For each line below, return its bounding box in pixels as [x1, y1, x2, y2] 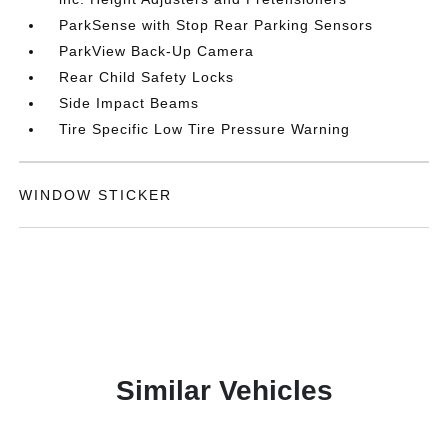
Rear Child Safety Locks [59, 69, 235, 85]
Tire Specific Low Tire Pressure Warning [59, 121, 351, 137]
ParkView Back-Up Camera [59, 43, 255, 59]
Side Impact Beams [59, 95, 200, 111]
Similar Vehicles [115, 375, 333, 406]
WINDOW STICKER [19, 187, 173, 203]
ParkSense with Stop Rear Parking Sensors [59, 17, 374, 33]
